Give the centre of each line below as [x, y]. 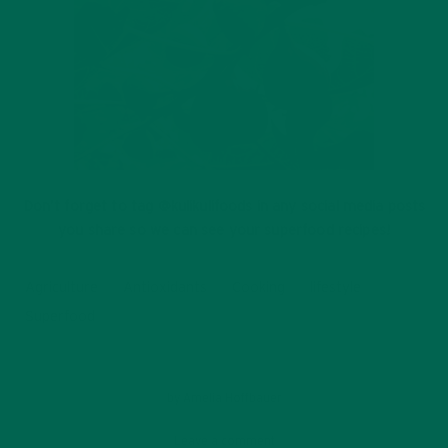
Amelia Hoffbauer [232, 398]
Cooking [258, 288]
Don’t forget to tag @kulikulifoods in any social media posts [224, 207]
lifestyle [335, 288]
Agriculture [61, 288]
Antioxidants [165, 288]
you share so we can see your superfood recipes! [224, 231]
